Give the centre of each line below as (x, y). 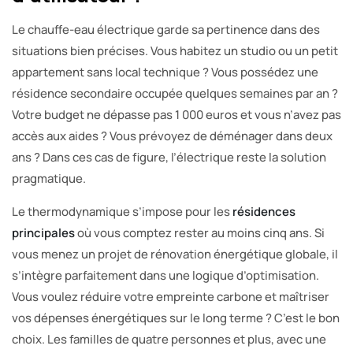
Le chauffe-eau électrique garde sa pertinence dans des (166, 29)
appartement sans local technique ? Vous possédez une (165, 72)
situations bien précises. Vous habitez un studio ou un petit (175, 50)
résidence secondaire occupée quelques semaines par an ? (175, 93)
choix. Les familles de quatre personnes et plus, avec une (169, 339)
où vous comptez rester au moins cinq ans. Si (200, 232)
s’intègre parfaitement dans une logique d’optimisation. (165, 275)
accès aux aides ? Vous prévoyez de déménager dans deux (172, 136)
